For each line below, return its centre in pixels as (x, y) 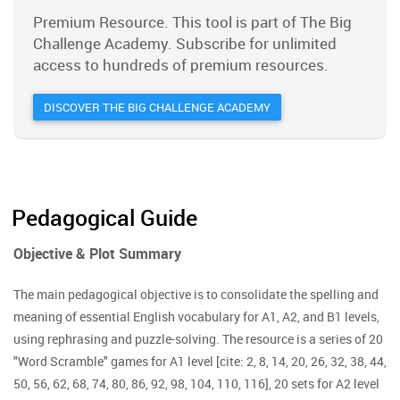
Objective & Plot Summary (97, 254)
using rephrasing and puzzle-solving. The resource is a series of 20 (198, 339)
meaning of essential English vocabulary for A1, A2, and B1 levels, (196, 317)
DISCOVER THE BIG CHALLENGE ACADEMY (157, 107)
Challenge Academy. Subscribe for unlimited (185, 43)
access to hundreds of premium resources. (181, 65)
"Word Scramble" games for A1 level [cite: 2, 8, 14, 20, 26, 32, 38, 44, (200, 361)
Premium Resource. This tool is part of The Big (192, 22)
